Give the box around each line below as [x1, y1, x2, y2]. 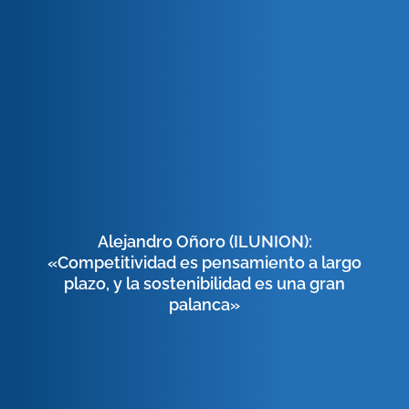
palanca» [169, 294, 240, 314]
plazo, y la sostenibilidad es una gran [64, 273, 345, 293]
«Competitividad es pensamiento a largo [47, 252, 362, 272]
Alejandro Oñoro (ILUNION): [97, 231, 312, 251]
